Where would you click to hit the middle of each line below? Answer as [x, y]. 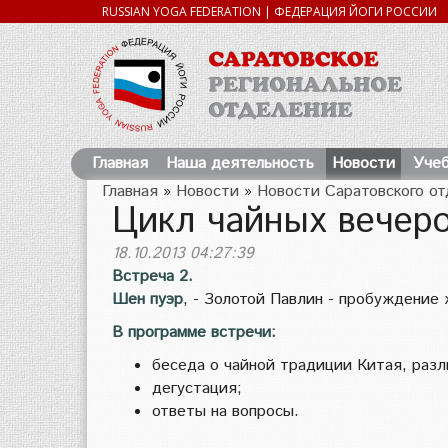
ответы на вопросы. [225, 411]
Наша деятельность [240, 163]
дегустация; [197, 388]
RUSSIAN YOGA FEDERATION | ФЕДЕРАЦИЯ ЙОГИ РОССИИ [269, 11]
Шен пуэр [147, 299]
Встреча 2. [152, 276]
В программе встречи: [194, 332]
